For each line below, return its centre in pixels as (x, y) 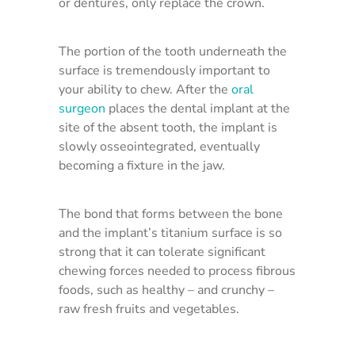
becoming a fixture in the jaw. (142, 166)
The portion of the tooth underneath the (173, 52)
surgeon (82, 109)
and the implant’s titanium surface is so (170, 233)
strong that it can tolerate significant (162, 252)
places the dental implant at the (198, 109)
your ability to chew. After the (145, 90)
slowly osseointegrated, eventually (159, 147)
